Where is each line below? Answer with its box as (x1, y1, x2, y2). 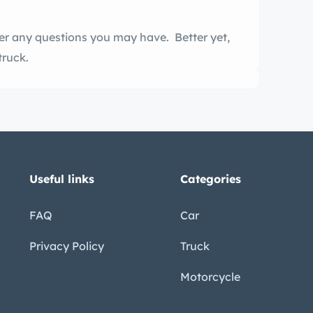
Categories (180, 172, 242, 187)
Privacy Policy (29, 239, 104, 254)
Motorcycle (180, 270, 241, 284)
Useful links (29, 172, 94, 187)
